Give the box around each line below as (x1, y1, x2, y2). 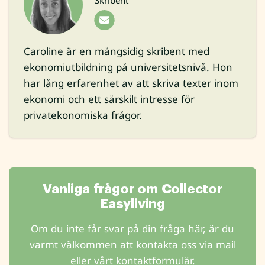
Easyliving (99, 198, 165, 211)
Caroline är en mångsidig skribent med (24, 44, 209, 59)
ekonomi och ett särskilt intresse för (24, 92, 195, 106)
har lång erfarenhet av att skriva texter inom (24, 76, 238, 91)
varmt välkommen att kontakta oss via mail (29, 238, 236, 252)
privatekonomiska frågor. (24, 108, 142, 122)
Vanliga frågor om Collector (43, 183, 222, 196)
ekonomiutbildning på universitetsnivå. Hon (24, 60, 232, 75)
